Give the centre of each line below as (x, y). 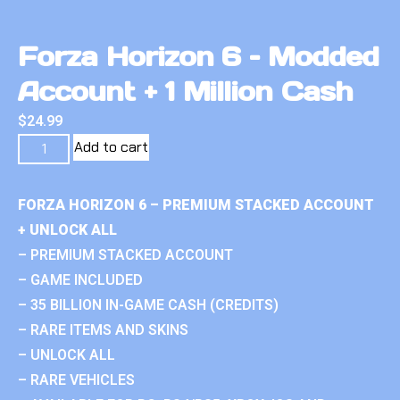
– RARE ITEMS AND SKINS (103, 329)
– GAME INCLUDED (80, 279)
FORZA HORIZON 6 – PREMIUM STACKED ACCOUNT (196, 204)
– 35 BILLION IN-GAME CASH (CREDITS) (148, 304)
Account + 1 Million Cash (186, 91)
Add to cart (112, 146)
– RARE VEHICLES (76, 379)
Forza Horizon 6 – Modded (199, 56)
